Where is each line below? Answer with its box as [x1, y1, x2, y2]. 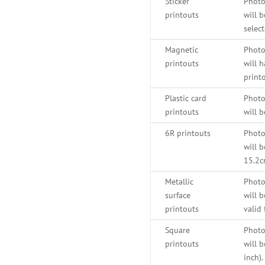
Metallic [164, 176, 193, 187]
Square [164, 224, 190, 235]
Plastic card [164, 92, 206, 104]
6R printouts [164, 127, 211, 138]
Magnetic [164, 44, 198, 55]
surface [164, 189, 190, 201]
